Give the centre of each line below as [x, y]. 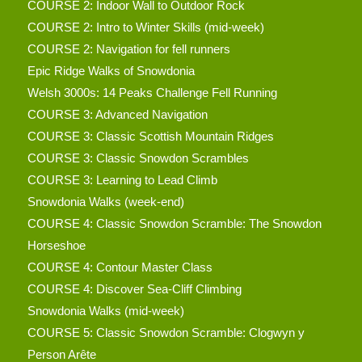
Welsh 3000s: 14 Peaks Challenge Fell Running [152, 92]
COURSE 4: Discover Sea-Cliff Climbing [134, 288]
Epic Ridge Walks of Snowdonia [111, 70]
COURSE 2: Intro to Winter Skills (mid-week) [145, 27]
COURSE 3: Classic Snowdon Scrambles [138, 158]
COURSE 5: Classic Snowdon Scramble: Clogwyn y [166, 332]
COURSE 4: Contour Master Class [120, 267]
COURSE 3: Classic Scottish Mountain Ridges [150, 136]
